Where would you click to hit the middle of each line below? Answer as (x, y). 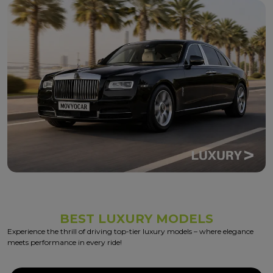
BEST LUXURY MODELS (136, 218)
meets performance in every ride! (65, 242)
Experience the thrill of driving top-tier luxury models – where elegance (130, 231)
